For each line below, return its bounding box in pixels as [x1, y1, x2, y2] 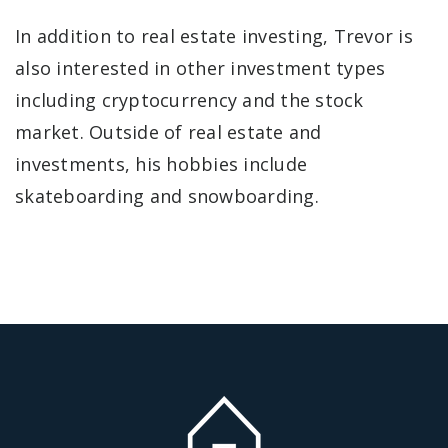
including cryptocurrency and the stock [15, 87, 364, 112]
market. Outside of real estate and [15, 119, 322, 144]
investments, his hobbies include [15, 151, 307, 176]
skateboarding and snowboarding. [15, 183, 319, 208]
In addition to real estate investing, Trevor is [15, 23, 413, 48]
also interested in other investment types [15, 55, 386, 80]
